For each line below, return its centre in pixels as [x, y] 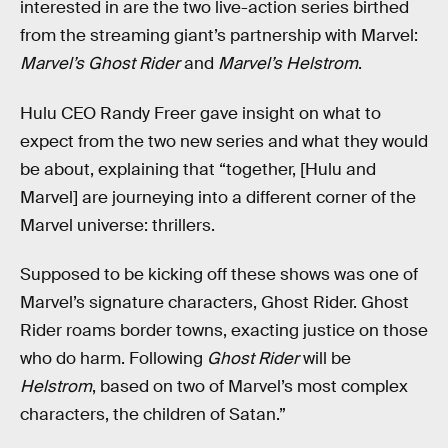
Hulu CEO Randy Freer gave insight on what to [200, 113]
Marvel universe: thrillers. [117, 225]
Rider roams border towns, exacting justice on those [224, 331]
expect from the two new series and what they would [224, 141]
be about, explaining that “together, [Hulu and [198, 169]
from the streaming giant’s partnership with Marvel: [219, 35]
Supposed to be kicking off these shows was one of [219, 275]
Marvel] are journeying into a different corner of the [218, 197]
